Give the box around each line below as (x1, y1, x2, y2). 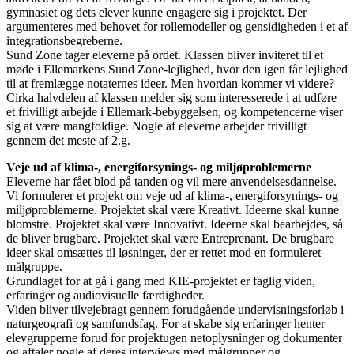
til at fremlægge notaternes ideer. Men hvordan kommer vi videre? (6, 76, 334, 90)
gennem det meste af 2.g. (6, 133, 130, 147)
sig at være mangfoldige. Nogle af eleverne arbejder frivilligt (6, 119, 307, 133)
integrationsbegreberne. (6, 33, 126, 47)
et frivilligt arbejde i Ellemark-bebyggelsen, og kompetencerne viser (6, 104, 343, 119)
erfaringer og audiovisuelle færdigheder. (6, 288, 208, 302)
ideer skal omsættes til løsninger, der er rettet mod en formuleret (6, 245, 321, 259)
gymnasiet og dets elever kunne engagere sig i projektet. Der (6, 5, 307, 19)
